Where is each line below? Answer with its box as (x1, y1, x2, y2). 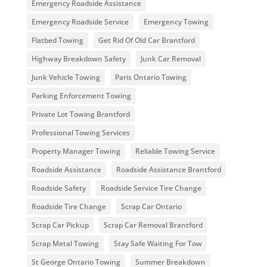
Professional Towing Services (31, 127, 130, 138)
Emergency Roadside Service (31, 16, 129, 27)
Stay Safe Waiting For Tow (113, 238, 202, 249)
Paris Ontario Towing (114, 72, 187, 82)
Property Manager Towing (31, 145, 120, 156)
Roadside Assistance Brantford (116, 164, 221, 175)
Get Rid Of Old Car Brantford (98, 35, 195, 45)
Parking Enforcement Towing (31, 90, 131, 101)
